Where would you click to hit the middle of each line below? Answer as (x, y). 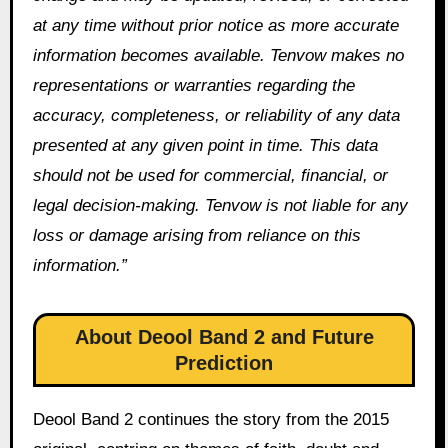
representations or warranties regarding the (193, 86)
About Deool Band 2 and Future (224, 337)
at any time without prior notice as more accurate (215, 26)
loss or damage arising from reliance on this (196, 236)
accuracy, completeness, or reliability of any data (216, 116)
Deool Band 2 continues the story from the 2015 (210, 419)
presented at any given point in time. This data (205, 146)
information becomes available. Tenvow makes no (218, 56)
